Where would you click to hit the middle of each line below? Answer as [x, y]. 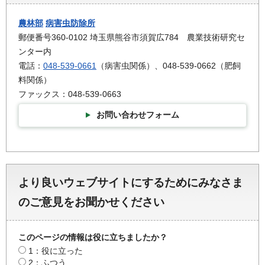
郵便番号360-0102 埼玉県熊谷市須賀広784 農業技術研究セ [132, 37]
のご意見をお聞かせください [91, 202]
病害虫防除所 [70, 23]
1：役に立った [56, 251]
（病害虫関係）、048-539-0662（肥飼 [169, 65]
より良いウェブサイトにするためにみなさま [131, 183]
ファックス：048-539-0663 [70, 94]
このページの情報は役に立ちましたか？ [93, 237]
